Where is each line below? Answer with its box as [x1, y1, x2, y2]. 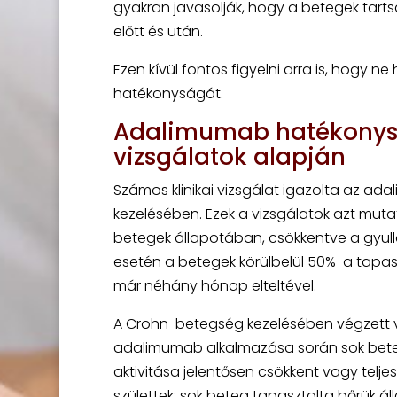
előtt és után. [113, 21, 203, 42]
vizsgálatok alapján [113, 141, 346, 173]
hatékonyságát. [113, 83, 223, 104]
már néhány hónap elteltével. [113, 276, 316, 296]
